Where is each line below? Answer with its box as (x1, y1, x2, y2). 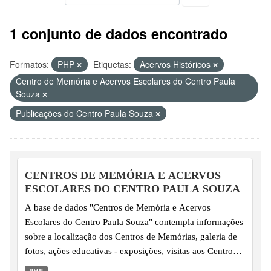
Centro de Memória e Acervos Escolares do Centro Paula (16, 74, 235, 87)
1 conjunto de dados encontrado (10, 23, 227, 44)
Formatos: (10, 57, 49, 70)
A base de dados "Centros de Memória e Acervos (25, 201, 211, 212)
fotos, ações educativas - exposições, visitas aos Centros (25, 245, 237, 256)
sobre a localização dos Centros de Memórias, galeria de (25, 230, 237, 241)
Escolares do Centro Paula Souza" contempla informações (25, 216, 243, 227)
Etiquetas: (93, 57, 131, 70)
